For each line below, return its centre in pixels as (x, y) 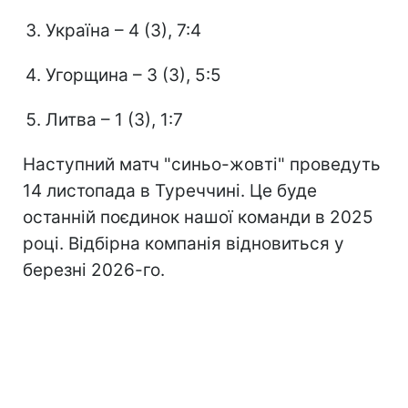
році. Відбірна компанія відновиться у (184, 243)
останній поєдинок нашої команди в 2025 (198, 217)
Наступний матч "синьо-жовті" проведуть (202, 164)
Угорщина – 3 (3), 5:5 (133, 75)
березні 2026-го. (94, 270)
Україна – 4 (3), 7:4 (123, 30)
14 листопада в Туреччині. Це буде (170, 190)
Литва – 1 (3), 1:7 (114, 119)
